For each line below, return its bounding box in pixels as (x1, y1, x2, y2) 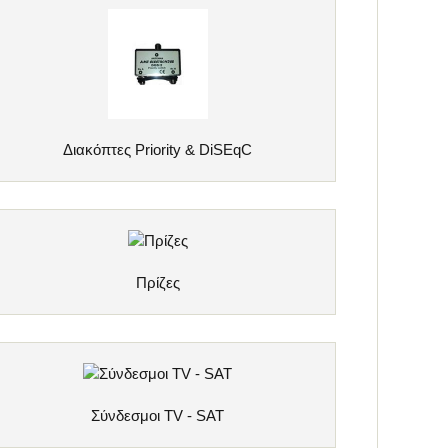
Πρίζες (135, 273, 180, 291)
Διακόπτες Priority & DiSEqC (63, 140, 253, 158)
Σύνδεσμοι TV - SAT (91, 407, 225, 425)
